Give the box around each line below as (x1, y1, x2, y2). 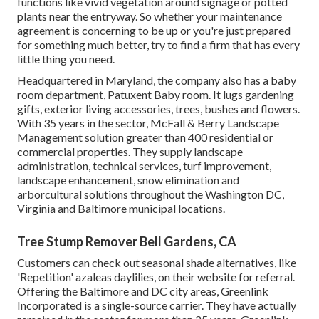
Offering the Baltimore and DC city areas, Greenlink (17, 284, 268, 298)
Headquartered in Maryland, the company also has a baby (17, 73, 296, 88)
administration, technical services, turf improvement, (17, 159, 271, 173)
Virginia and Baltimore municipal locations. (17, 202, 225, 216)
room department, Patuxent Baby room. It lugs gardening (17, 88, 294, 102)
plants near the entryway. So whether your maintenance (17, 9, 282, 23)
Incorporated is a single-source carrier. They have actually (17, 298, 296, 313)
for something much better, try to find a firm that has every (17, 38, 300, 52)
